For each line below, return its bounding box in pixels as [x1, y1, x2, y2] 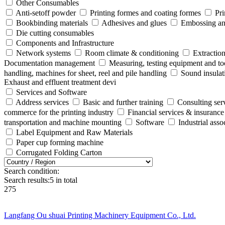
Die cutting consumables [16, 29, 94, 37]
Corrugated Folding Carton [16, 148, 102, 157]
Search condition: [4, 167, 59, 175]
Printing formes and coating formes [90, 9, 201, 17]
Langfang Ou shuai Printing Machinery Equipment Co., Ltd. [4, 211, 196, 219]
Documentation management [4, 59, 95, 67]
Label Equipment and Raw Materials [16, 128, 133, 137]
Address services [16, 98, 69, 106]
